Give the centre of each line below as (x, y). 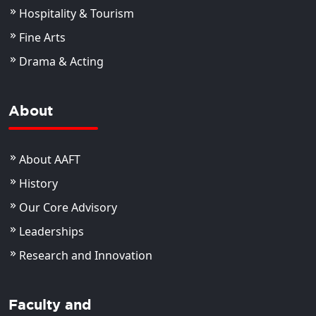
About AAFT (50, 159)
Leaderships (51, 231)
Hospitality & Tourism (77, 13)
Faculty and (50, 304)
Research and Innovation (86, 255)
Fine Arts (42, 37)
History (38, 183)
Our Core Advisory (68, 207)
